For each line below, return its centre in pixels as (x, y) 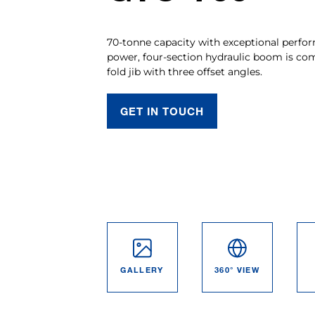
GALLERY (142, 269)
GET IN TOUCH (162, 111)
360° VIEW (237, 269)
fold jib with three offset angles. (184, 72)
